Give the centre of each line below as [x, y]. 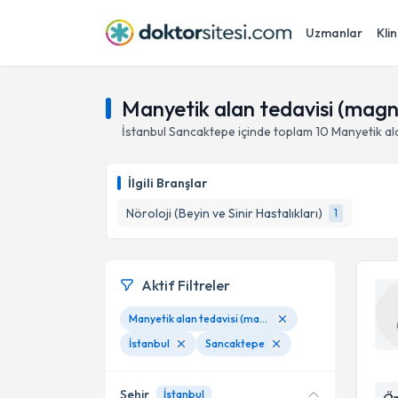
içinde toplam [274, 131]
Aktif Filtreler [186, 285]
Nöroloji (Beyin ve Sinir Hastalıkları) [224, 213]
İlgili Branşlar [167, 183]
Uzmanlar [334, 33]
